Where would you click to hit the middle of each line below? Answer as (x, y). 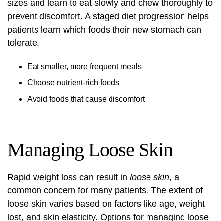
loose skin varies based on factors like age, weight (106, 204)
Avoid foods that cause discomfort (86, 99)
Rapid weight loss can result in (69, 177)
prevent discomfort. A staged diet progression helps (108, 17)
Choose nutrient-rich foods (73, 83)
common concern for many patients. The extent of (105, 191)
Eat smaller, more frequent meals (84, 67)
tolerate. (23, 43)
